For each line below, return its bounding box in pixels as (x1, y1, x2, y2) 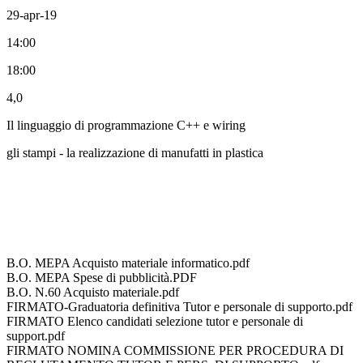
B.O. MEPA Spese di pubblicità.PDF (6, 270, 197, 284)
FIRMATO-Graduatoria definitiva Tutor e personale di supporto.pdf (6, 299, 352, 314)
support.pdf (6, 328, 65, 343)
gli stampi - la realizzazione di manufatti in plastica (6, 145, 263, 160)
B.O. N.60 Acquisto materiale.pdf (6, 284, 179, 299)
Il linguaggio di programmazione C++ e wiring (6, 117, 246, 132)
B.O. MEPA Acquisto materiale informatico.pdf (6, 255, 250, 270)
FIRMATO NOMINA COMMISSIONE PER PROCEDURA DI (6, 343, 344, 357)
